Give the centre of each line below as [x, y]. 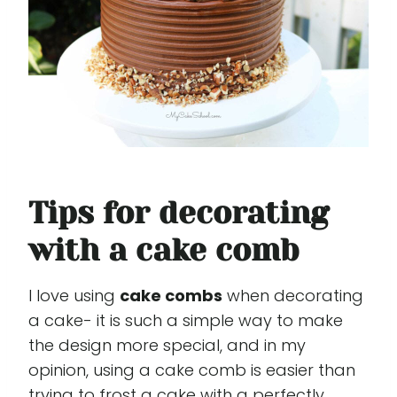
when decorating [293, 296]
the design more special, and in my [167, 346]
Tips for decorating [179, 212]
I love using [74, 296]
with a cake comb [164, 249]
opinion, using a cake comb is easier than [192, 370]
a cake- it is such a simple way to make [186, 321]
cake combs [171, 296]
